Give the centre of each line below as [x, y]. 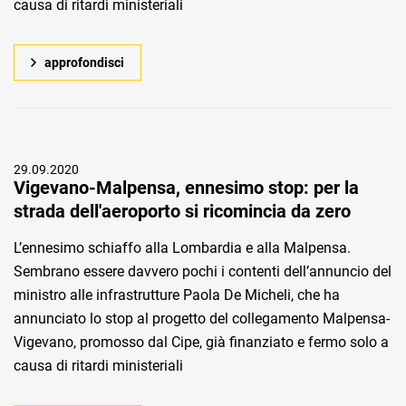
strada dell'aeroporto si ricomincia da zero [182, 211]
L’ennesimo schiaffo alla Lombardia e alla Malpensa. [182, 248]
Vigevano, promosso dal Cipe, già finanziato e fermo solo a [201, 342]
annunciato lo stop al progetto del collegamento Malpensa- [202, 319]
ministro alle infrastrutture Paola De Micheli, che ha [177, 295]
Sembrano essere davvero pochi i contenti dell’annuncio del [203, 271]
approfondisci [84, 63]
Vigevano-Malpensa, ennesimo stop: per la [186, 188]
